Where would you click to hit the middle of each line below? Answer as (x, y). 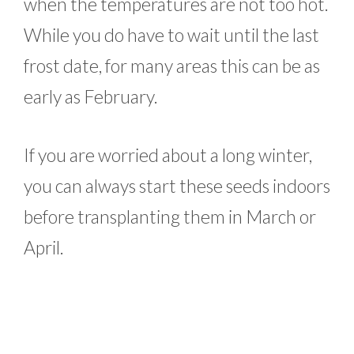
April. (44, 247)
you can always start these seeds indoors (177, 185)
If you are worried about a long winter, (168, 154)
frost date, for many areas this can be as (172, 66)
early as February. (91, 97)
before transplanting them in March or (170, 216)
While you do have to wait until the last (171, 35)
